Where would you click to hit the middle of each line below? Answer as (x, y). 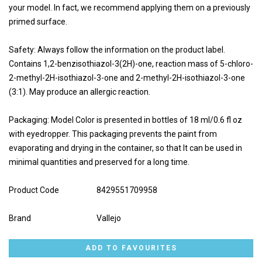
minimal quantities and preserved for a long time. (99, 162)
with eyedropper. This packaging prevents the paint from (113, 134)
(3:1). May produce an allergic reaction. (80, 92)
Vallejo (109, 218)
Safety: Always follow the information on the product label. (117, 50)
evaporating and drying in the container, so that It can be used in (125, 148)
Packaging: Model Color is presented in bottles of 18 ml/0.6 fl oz (125, 120)
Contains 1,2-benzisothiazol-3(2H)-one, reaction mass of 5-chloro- (131, 64)
